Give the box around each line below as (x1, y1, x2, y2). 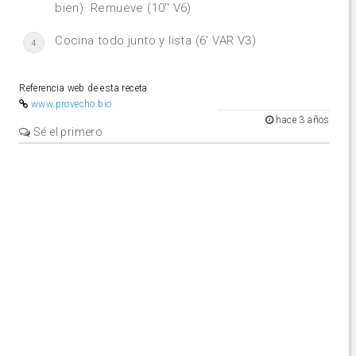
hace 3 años (273, 114, 330, 126)
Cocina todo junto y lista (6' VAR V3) (55, 33, 256, 48)
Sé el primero (30, 125, 103, 138)
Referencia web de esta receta (19, 82, 148, 94)
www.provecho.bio (30, 98, 112, 110)
